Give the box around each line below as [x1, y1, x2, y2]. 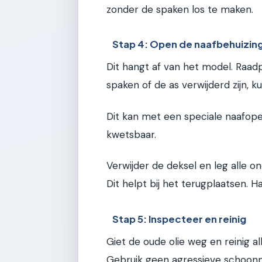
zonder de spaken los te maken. [106, 2, 253, 16]
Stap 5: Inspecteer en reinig [112, 212, 247, 225]
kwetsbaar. [106, 127, 156, 141]
